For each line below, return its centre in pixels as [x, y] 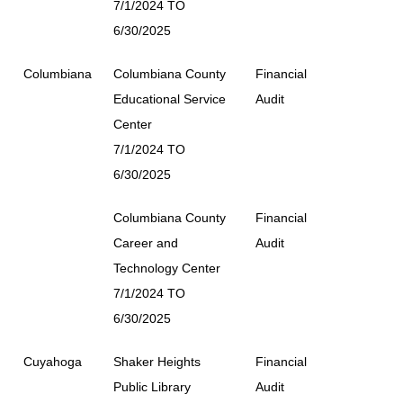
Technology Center [167, 268]
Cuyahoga [53, 361]
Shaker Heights [157, 361]
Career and [146, 242]
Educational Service [170, 99]
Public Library [152, 386]
